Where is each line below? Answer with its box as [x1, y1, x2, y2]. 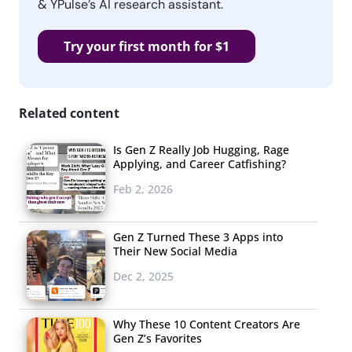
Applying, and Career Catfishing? [113, 156, 286, 171]
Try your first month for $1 [64, 37, 229, 55]
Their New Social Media [113, 243, 237, 258]
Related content [19, 104, 119, 122]
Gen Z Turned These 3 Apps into [113, 229, 283, 244]
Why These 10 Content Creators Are [113, 316, 300, 332]
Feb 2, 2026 [113, 181, 173, 196]
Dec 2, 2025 [113, 268, 174, 284]
